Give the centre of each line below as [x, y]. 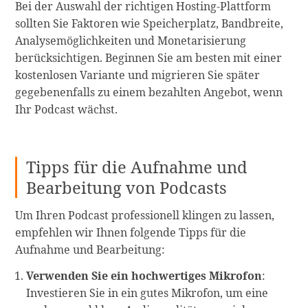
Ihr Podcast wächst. [67, 109]
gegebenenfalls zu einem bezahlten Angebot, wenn [149, 92]
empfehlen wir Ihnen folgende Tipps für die [131, 233]
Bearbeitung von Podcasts [127, 188]
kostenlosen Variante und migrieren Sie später [138, 75]
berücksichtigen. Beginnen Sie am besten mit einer [149, 57]
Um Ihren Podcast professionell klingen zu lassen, [145, 216]
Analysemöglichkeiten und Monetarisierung [131, 40]
